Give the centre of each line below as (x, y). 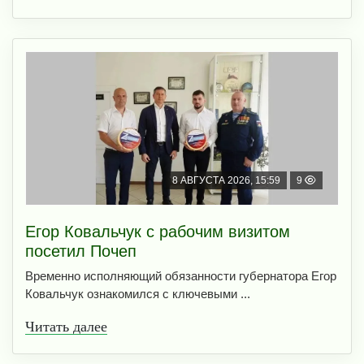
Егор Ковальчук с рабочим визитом (158, 232)
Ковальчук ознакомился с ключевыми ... (138, 294)
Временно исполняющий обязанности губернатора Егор (181, 276)
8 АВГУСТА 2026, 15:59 (226, 181)
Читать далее (66, 327)
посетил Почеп (81, 251)
